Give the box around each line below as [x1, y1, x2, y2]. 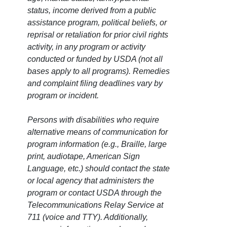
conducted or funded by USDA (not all [27, 55, 163, 64]
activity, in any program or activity [27, 43, 145, 52]
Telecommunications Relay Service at [27, 201, 163, 210]
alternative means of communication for [27, 128, 168, 137]
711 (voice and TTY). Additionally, [27, 213, 148, 222]
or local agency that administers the [27, 176, 154, 185]
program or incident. [27, 91, 99, 100]
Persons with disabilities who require [27, 116, 159, 125]
